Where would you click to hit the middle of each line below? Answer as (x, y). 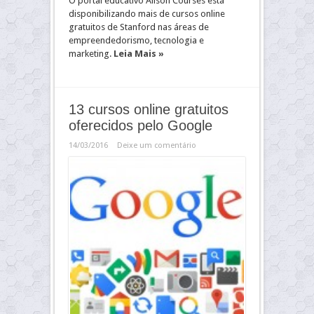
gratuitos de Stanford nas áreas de (139, 27)
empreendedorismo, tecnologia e (136, 40)
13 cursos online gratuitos (149, 109)
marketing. (91, 54)
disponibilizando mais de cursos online (147, 14)
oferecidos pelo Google (141, 125)
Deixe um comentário (157, 145)
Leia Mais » (139, 54)
